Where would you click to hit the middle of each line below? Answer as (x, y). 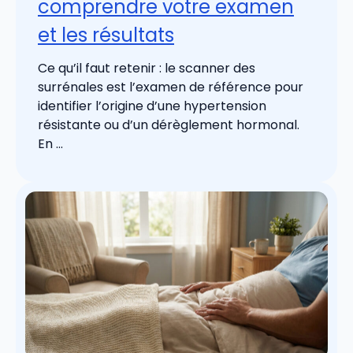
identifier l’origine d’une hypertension (152, 106)
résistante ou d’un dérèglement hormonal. (169, 124)
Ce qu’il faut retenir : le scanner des (147, 68)
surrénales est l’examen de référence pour (171, 87)
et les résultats (106, 35)
